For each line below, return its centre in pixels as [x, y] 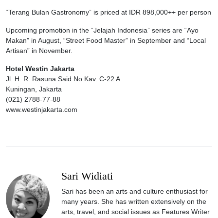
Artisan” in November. [39, 51]
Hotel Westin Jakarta [40, 69]
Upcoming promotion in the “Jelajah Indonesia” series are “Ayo [102, 30]
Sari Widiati [87, 176]
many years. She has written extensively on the [134, 202]
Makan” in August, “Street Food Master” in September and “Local [106, 41]
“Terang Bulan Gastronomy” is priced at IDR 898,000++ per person [109, 12]
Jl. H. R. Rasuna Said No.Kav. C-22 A [63, 79]
